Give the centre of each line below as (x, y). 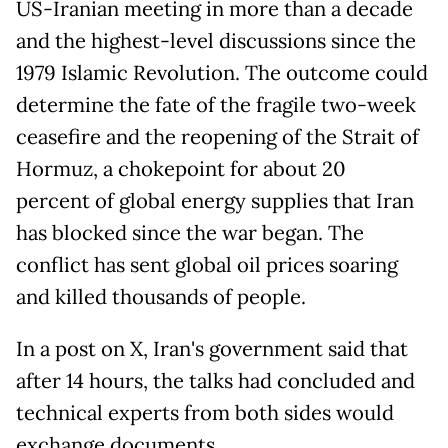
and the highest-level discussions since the (216, 41)
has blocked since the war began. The (190, 233)
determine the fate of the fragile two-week (216, 105)
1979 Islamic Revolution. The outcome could (222, 73)
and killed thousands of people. (161, 297)
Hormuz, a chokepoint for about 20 (181, 169)
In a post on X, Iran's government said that (212, 349)
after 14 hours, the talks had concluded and (215, 381)
